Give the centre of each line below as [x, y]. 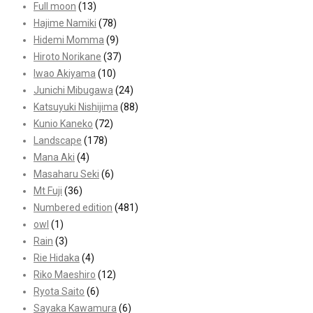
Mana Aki [54, 158]
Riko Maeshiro [65, 275]
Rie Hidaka [57, 258]
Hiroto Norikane [67, 57]
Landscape [58, 141]
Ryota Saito [59, 292]
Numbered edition [73, 208]
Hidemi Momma [69, 40]
